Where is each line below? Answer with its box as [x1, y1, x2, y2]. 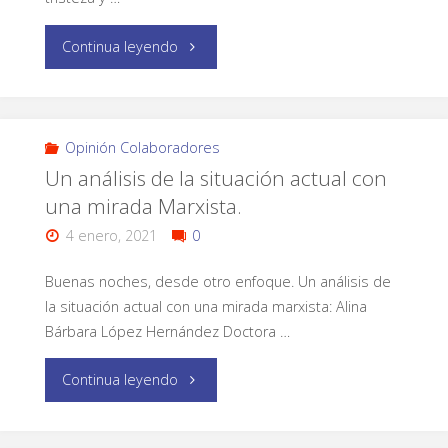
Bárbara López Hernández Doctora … [44, 321, 290, 341]
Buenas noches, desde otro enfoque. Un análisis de [44, 271, 391, 291]
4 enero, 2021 [66, 225, 158, 245]
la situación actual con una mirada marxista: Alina [44, 296, 367, 316]
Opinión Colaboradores [65, 137, 220, 157]
